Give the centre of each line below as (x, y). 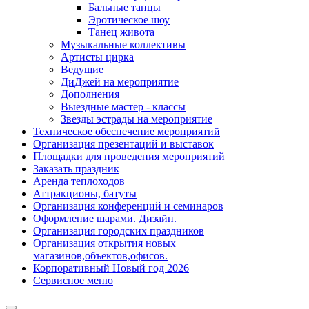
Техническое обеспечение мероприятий (127, 132)
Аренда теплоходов (79, 181)
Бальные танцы (124, 8)
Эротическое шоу (129, 20)
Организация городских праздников (119, 231)
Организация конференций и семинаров (128, 206)
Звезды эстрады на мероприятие (137, 119)
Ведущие (82, 70)
